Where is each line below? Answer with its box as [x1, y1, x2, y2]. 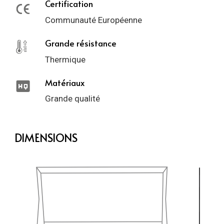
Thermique [44, 54, 85, 64]
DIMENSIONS [14, 130, 77, 145]
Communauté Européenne [44, 14, 142, 25]
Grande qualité [44, 93, 100, 104]
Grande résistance [44, 37, 116, 49]
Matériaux [44, 76, 84, 88]
